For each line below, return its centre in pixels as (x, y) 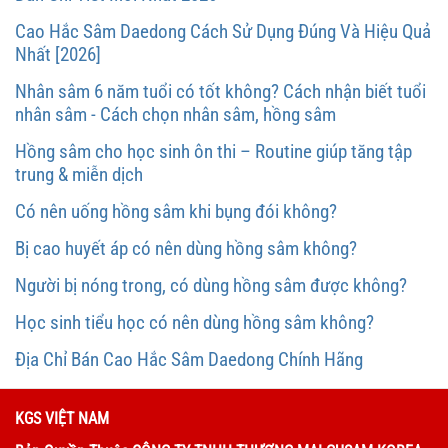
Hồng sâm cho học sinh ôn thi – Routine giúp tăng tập (213, 151)
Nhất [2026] (58, 54)
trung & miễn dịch (79, 174)
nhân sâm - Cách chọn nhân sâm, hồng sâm (175, 114)
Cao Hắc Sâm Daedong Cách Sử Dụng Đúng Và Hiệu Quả (223, 31)
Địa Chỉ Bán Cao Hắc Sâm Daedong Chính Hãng (189, 359)
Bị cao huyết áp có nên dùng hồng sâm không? (186, 248)
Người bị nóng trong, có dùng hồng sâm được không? (211, 285)
